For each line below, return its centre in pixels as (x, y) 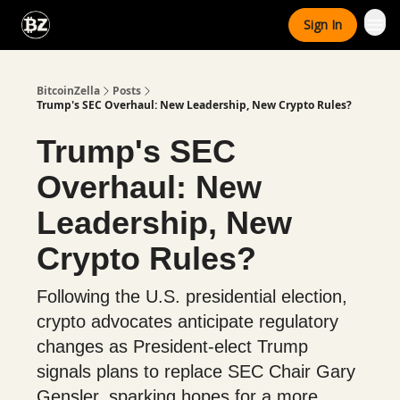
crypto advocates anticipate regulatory (187, 321)
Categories (99, 21)
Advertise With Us (202, 26)
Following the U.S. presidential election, (192, 296)
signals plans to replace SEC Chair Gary (196, 371)
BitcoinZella (68, 91)
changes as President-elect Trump (172, 346)
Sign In (323, 25)
